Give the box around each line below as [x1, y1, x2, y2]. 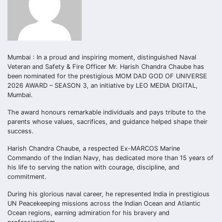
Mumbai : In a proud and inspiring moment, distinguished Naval [7, 54, 196, 61]
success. [7, 127, 34, 135]
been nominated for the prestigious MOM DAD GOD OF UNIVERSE [7, 72, 207, 80]
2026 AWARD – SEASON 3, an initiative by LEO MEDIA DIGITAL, [7, 82, 198, 89]
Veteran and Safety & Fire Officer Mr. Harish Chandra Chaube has [7, 63, 204, 70]
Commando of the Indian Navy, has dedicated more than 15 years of [7, 154, 214, 162]
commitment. [7, 173, 47, 180]
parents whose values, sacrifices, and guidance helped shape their [7, 118, 208, 125]
